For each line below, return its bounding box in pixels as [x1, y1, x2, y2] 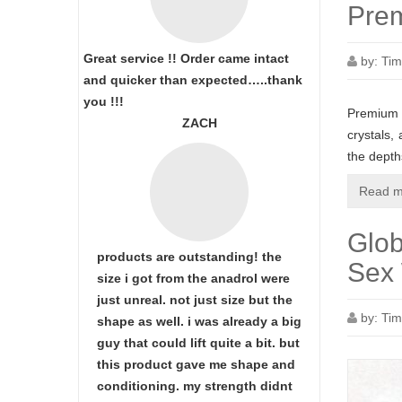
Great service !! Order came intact [83, 51, 289, 66]
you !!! [83, 94, 124, 109]
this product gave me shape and [97, 357, 295, 371]
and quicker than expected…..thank [83, 73, 302, 87]
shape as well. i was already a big [97, 314, 301, 328]
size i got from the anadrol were [97, 271, 290, 285]
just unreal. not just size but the [97, 293, 293, 307]
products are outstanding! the [97, 249, 282, 264]
